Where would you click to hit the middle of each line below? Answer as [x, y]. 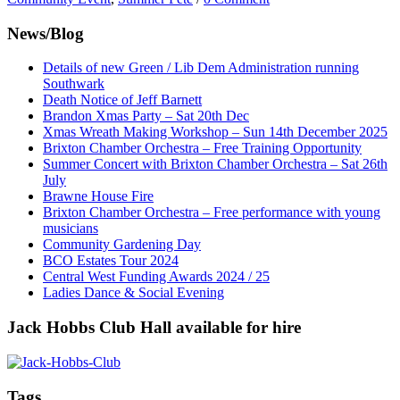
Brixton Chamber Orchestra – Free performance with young [212, 212]
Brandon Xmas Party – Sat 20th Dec [146, 116]
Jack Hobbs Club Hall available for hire [154, 328]
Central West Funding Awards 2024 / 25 [156, 277]
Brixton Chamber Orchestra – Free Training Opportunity [202, 148]
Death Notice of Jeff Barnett [122, 100]
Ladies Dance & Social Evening [133, 293]
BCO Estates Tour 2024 [111, 261]
